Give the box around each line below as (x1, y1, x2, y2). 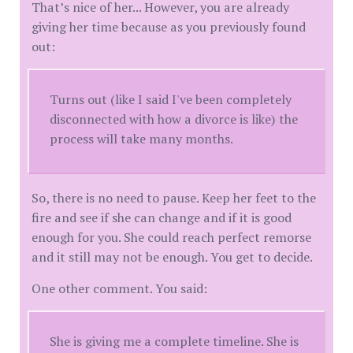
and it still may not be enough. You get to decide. (32, 248, 313, 266)
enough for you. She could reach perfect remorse (32, 229, 311, 247)
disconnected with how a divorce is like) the (50, 110, 299, 128)
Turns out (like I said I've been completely (50, 91, 292, 109)
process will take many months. (50, 130, 234, 148)
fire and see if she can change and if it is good (32, 209, 292, 227)
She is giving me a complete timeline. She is (50, 333, 299, 351)
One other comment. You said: (32, 280, 207, 298)
